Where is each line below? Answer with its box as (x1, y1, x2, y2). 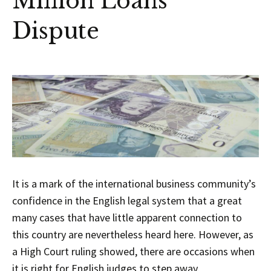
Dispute (12, 18, 99, 45)
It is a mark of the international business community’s (12, 176, 256, 191)
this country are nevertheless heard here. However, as (12, 227, 253, 241)
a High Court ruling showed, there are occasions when (12, 244, 255, 258)
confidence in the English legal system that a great (12, 193, 242, 207)
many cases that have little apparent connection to (12, 210, 242, 224)
